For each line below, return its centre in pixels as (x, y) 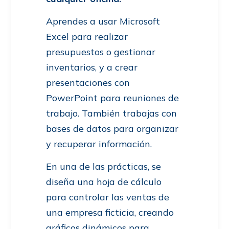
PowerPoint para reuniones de (112, 98)
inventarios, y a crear (92, 67)
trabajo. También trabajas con (111, 113)
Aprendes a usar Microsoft (103, 21)
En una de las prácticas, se (104, 167)
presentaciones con (88, 83)
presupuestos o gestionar (101, 52)
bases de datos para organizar (112, 129)
